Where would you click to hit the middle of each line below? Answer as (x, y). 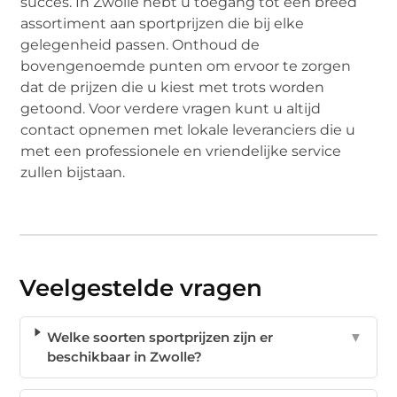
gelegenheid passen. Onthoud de (140, 45)
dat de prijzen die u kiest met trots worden (173, 88)
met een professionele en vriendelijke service (181, 152)
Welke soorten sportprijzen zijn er (160, 337)
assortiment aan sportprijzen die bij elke (163, 24)
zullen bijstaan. (73, 173)
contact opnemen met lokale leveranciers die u (188, 130)
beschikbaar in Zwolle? (124, 356)
